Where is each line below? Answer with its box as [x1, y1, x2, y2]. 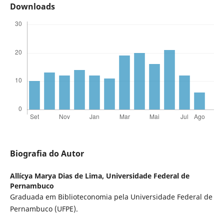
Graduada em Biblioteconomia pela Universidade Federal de [9, 192, 212, 202]
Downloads [9, 1, 55, 12]
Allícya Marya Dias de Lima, [9, 171, 106, 181]
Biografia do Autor [9, 148, 84, 159]
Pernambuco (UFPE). [9, 204, 78, 214]
